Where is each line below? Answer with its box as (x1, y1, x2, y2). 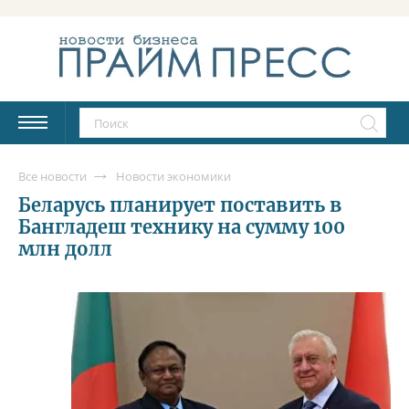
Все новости (18, 167, 87, 184)
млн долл (18, 236, 113, 260)
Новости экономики (116, 167, 231, 184)
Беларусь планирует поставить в (18, 193, 341, 216)
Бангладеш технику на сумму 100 (18, 215, 345, 238)
